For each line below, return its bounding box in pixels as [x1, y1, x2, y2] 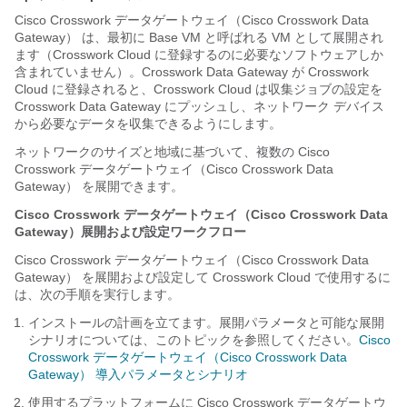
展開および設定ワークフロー [81, 224, 246, 239]
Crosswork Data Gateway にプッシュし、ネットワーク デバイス [15, 99, 384, 114]
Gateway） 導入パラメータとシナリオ [28, 367, 248, 382]
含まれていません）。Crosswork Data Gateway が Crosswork [15, 65, 369, 79]
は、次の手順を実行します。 [15, 287, 180, 302]
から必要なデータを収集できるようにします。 [15, 116, 282, 131]
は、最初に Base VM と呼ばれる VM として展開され [78, 30, 383, 45]
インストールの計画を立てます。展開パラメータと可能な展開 [28, 315, 384, 330]
